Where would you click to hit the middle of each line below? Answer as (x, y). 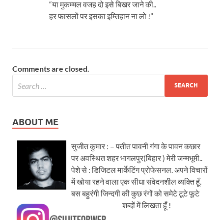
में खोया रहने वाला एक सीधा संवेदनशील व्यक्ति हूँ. (136, 181)
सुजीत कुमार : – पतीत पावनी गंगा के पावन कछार (136, 146)
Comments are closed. (51, 68)
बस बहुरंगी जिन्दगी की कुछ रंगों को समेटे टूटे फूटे (135, 193)
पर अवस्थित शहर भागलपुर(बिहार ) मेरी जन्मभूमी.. (137, 158)
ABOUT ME (35, 122)
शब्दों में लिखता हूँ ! (147, 205)
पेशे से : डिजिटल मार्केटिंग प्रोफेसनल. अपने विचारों (139, 169)
